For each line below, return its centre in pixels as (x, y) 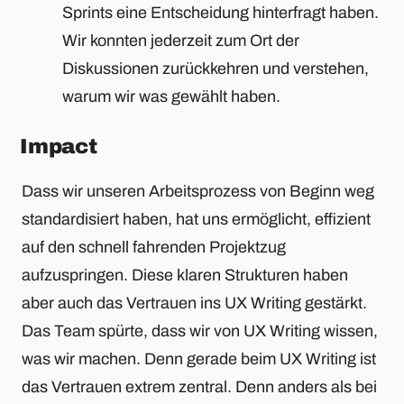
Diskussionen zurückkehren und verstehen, (216, 68)
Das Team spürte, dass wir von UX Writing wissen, (200, 331)
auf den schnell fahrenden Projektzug (154, 248)
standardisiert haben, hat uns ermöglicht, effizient (196, 220)
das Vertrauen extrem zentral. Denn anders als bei (199, 387)
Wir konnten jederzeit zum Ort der (181, 40)
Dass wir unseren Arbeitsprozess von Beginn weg (198, 192)
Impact (59, 146)
